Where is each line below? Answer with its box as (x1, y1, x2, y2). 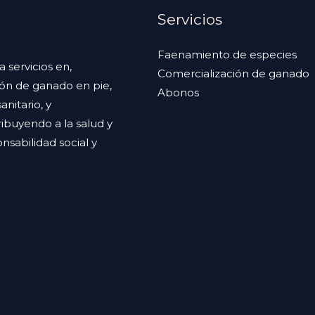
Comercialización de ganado (157, 67, 309, 80)
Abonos (157, 86, 199, 99)
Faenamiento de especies (157, 48, 297, 61)
